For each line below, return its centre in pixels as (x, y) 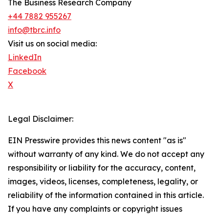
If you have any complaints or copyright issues (95, 209)
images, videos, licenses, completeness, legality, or (103, 182)
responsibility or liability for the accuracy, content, (102, 168)
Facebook (27, 71)
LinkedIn (25, 57)
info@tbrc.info (34, 30)
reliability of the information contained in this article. (106, 195)
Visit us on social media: (52, 44)
